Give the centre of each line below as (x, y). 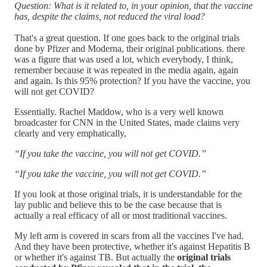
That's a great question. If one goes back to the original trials (127, 38)
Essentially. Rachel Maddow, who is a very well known (119, 111)
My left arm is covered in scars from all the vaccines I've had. (129, 235)
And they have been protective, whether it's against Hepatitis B (132, 246)
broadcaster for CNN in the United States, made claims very (127, 122)
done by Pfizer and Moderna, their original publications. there (130, 48)
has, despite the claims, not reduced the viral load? (110, 16)
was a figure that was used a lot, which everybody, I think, (124, 59)
